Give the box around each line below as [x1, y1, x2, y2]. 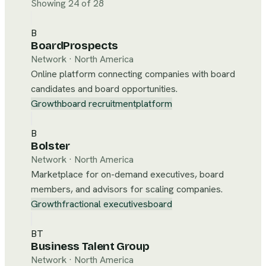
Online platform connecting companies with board [31, 68, 235, 80]
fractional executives [62, 198, 148, 210]
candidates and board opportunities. [31, 83, 178, 95]
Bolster [31, 140, 70, 153]
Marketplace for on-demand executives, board [31, 168, 224, 180]
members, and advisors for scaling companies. [31, 183, 223, 195]
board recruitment [62, 97, 136, 110]
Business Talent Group [31, 240, 150, 253]
